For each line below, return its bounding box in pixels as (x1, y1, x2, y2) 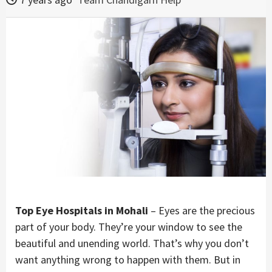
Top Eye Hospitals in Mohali (15, 203, 148, 217)
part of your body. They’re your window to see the (15, 219, 242, 234)
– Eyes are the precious (148, 203, 255, 217)
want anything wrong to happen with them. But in (15, 252, 240, 267)
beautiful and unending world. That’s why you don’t (15, 236, 249, 250)
